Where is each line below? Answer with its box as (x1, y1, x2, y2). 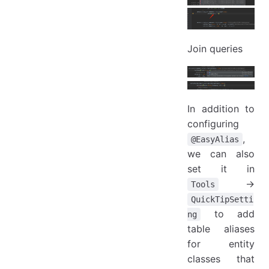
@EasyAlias (191, 134, 239, 144)
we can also (187, 147, 255, 160)
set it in (187, 162, 255, 175)
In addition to (187, 102, 255, 115)
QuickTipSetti (191, 194, 253, 204)
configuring (187, 117, 239, 130)
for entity (187, 237, 255, 250)
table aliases (187, 222, 255, 235)
